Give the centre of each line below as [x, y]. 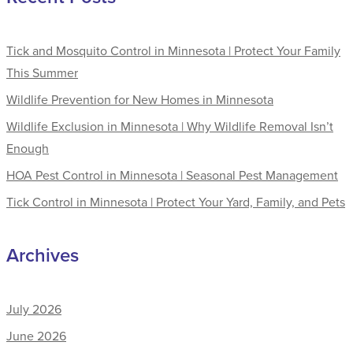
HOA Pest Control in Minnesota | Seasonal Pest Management [172, 175]
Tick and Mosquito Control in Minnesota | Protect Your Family [173, 51]
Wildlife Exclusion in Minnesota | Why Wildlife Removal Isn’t [170, 126]
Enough [28, 149]
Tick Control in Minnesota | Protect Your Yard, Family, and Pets [176, 202]
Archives [43, 255]
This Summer [42, 73]
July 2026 [34, 309]
